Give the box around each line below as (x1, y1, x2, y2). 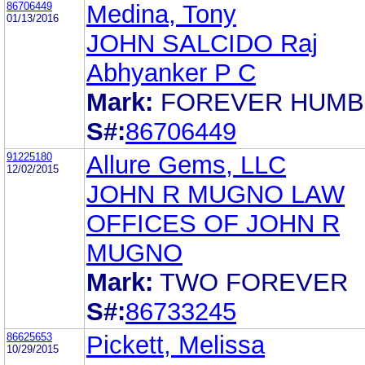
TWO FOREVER (160, 267, 348, 297)
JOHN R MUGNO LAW (86, 179, 345, 209)
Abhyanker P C (86, 58, 256, 87)
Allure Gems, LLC (86, 150, 286, 179)
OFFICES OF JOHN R (86, 209, 340, 238)
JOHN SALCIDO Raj (86, 29, 318, 58)
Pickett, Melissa (86, 330, 265, 359)
